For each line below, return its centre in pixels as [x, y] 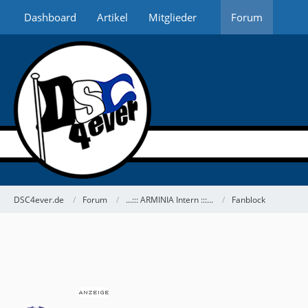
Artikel [112, 17]
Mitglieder [173, 17]
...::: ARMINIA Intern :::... [169, 199]
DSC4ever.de [39, 199]
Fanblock [249, 199]
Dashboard [50, 17]
